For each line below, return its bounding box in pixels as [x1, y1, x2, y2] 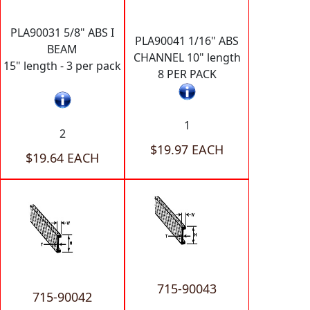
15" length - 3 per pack [3, 58, 121, 74]
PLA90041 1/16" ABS [135, 33, 239, 49]
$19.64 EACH [26, 149, 99, 167]
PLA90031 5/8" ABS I [10, 25, 114, 41]
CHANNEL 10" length [133, 50, 241, 66]
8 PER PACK [157, 66, 217, 82]
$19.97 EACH [150, 141, 224, 158]
